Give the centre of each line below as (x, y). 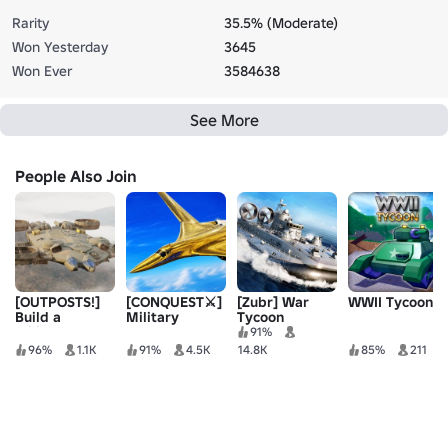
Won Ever (42, 71)
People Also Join (76, 176)
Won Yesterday (60, 47)
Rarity (30, 23)
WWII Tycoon (390, 302)
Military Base (59, 332)
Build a (38, 317)
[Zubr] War (273, 302)
